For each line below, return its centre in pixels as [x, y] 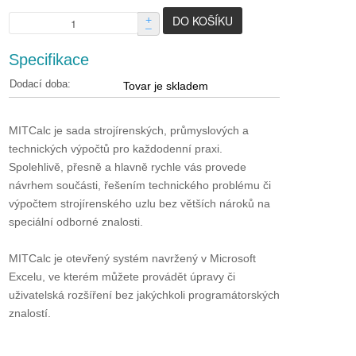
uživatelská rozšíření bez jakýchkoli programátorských [144, 295]
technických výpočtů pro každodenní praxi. [116, 149]
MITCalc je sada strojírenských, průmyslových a [129, 131]
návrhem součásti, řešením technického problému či [140, 186]
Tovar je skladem [166, 86]
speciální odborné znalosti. [76, 222]
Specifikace [49, 60]
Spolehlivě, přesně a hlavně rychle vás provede [128, 167]
